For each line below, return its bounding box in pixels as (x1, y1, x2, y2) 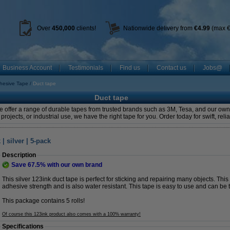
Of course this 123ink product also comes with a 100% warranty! (2, 212, 141, 217)
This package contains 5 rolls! (2, 197, 85, 204)
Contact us (157, 64, 186, 71)
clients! (74, 25, 96, 32)
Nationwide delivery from (123, 25, 194, 32)
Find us (120, 64, 140, 71)
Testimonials (68, 64, 103, 71)
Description (2, 151, 36, 159)
